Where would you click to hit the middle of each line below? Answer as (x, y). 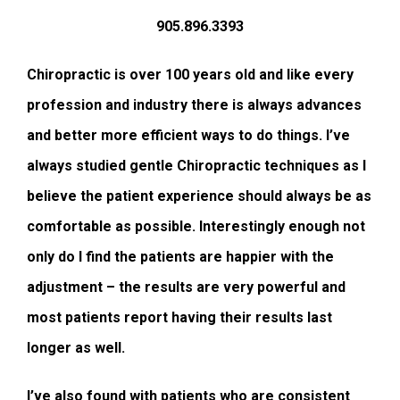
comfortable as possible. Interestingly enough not (196, 227)
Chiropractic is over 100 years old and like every (190, 75)
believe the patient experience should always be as (199, 196)
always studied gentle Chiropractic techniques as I (196, 166)
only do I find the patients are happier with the (180, 257)
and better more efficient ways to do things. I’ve (188, 136)
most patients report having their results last (179, 318)
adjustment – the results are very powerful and (186, 287)
